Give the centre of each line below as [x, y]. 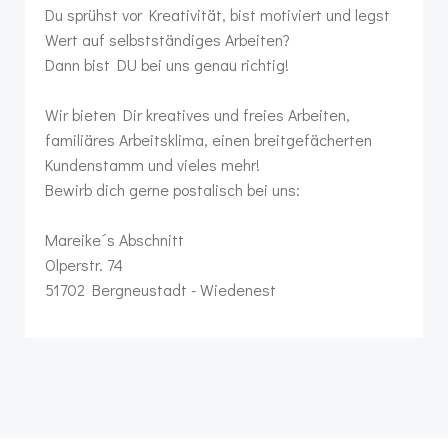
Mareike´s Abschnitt [114, 239]
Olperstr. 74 [84, 264]
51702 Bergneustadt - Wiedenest [160, 289]
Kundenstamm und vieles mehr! [152, 164]
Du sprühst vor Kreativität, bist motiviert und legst [217, 14]
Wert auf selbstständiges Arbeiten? [167, 39]
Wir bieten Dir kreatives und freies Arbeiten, [197, 114]
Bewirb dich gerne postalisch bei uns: [172, 189]
